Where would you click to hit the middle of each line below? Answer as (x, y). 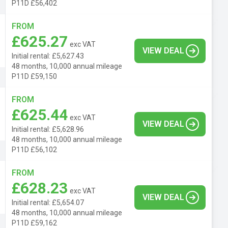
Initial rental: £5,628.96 (48, 129)
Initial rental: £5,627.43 (48, 56)
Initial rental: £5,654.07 (48, 202)
